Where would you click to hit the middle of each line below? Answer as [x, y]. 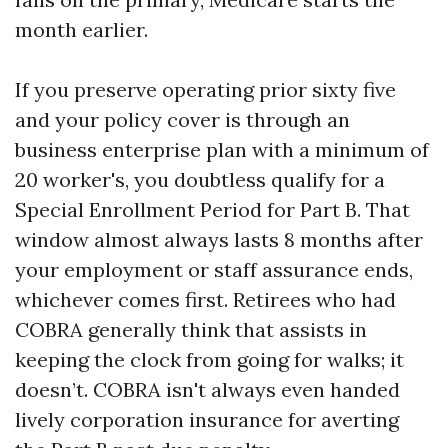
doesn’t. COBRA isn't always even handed [207, 389]
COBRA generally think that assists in [191, 329]
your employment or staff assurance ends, [214, 269]
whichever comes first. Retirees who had [205, 299]
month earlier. [81, 29]
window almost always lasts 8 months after [219, 239]
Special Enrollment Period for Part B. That [212, 209]
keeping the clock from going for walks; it [209, 359]
